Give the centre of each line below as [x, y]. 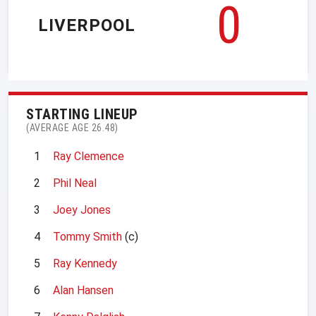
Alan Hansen [83, 290]
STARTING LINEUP [82, 114]
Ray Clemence [89, 156]
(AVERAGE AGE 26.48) [72, 127]
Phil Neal [75, 183]
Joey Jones [82, 209]
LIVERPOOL [87, 26]
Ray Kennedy [85, 263]
